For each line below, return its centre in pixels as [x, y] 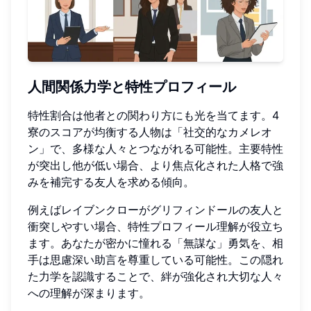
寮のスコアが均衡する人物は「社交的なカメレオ [150, 132]
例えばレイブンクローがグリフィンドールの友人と [155, 209]
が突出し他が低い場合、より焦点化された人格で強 [155, 165]
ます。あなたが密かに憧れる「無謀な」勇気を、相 [155, 243]
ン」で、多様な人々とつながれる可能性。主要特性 [155, 148]
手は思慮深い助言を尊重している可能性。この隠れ [155, 259]
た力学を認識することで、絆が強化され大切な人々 [155, 276]
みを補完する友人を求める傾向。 [111, 182]
